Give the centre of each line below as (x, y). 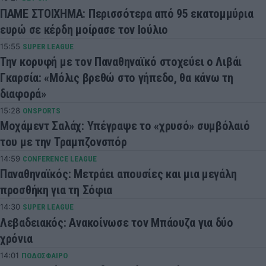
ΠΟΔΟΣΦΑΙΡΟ (45, 255)
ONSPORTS (42, 110)
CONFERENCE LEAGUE (60, 159)
